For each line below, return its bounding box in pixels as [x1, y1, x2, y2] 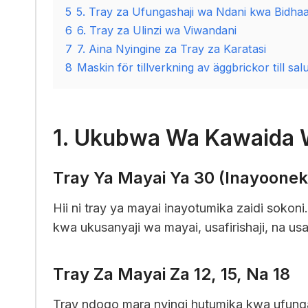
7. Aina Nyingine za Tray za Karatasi [77, 41, 266, 56]
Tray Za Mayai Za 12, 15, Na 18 [53, 263, 290, 284]
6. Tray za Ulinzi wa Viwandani [77, 23, 236, 37]
